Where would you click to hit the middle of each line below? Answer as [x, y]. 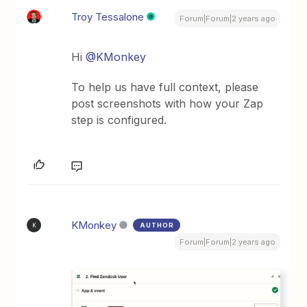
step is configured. [119, 120]
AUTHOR [157, 225]
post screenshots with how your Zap [168, 103]
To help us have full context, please [165, 87]
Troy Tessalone [108, 17]
